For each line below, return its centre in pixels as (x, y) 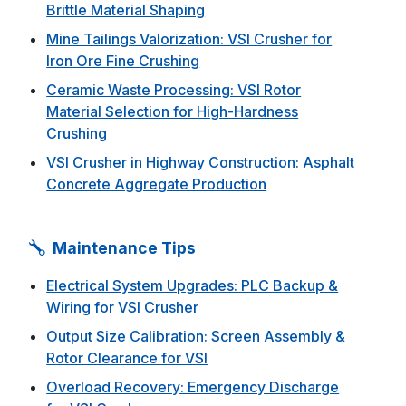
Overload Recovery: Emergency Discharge (193, 387)
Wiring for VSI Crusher (123, 308)
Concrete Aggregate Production (157, 184)
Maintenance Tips (122, 248)
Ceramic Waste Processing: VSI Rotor (174, 90)
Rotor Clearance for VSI (127, 358)
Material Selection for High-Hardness (173, 112)
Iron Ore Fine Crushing (123, 61)
